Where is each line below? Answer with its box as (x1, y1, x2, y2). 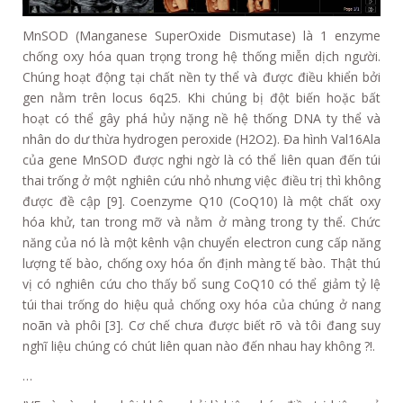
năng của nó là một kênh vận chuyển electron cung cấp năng (22, 233, 381, 251)
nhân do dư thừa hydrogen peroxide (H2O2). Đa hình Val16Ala (22, 130, 381, 148)
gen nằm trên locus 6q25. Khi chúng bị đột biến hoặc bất (22, 88, 381, 106)
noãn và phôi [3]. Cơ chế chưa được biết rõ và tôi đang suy (22, 316, 381, 334)
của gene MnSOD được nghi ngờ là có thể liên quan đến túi (22, 150, 381, 168)
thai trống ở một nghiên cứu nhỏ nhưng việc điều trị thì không (22, 171, 381, 189)
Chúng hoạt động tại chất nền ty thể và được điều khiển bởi (22, 67, 381, 85)
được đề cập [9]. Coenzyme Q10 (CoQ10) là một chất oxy (22, 192, 381, 210)
